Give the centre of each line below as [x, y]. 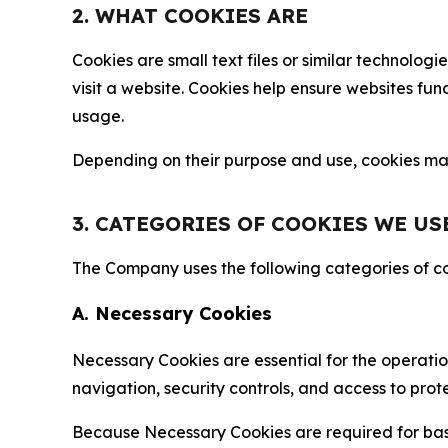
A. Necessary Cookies [172, 313]
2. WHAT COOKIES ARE [190, 15]
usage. [98, 116]
